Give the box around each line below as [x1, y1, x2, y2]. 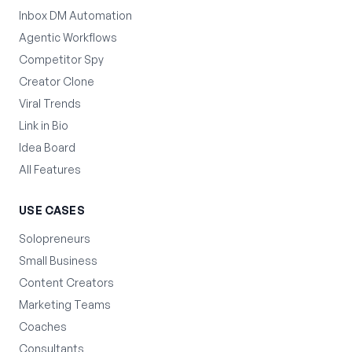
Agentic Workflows [19, 31, 117, 44]
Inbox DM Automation [19, 9, 132, 22]
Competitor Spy [19, 53, 104, 66]
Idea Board [19, 141, 75, 154]
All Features [19, 163, 81, 176]
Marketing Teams [19, 298, 111, 311]
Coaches [19, 320, 67, 333]
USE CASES [19, 203, 86, 217]
